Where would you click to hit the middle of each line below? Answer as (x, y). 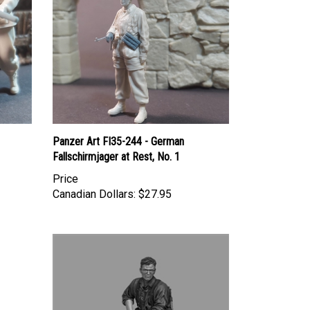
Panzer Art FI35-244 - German (118, 141)
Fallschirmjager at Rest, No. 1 (116, 156)
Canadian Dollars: (94, 194)
